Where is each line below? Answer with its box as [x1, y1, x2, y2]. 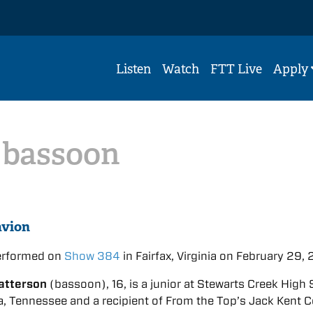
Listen [116, 61, 151, 78]
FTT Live [210, 61, 262, 78]
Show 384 [64, 249, 121, 263]
